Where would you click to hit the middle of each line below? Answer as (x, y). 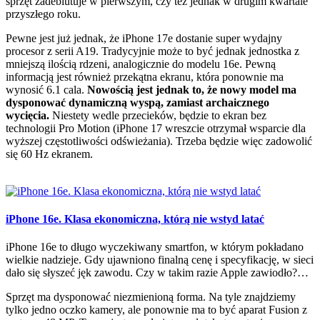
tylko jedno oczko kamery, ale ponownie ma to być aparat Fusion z (156, 310)
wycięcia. (27, 115)
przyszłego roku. (43, 14)
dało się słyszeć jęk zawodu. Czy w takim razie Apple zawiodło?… (157, 273)
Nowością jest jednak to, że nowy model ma (192, 89)
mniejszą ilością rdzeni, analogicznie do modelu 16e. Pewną (141, 64)
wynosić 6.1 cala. (46, 89)
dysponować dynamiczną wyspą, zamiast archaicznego (137, 102)
